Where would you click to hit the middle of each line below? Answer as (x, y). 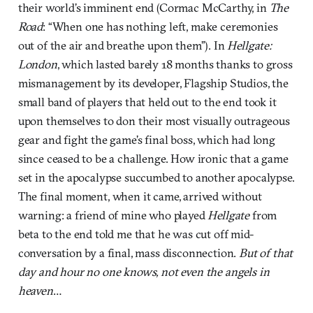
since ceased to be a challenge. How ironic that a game (153, 159)
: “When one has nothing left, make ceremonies (160, 27)
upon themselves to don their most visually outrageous (154, 121)
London (37, 64)
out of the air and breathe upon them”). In (123, 45)
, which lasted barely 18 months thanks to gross (175, 64)
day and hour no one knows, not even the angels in (144, 272)
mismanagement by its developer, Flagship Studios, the (153, 83)
